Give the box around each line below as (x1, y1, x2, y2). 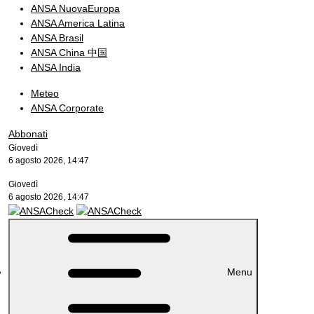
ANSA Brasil (31, 32, 83, 43)
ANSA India (31, 62, 81, 73)
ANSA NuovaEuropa (31, 3, 120, 14)
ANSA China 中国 (31, 47, 107, 58)
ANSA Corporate (31, 102, 104, 114)
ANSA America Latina (31, 18, 125, 29)
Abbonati (8, 128, 48, 139)
